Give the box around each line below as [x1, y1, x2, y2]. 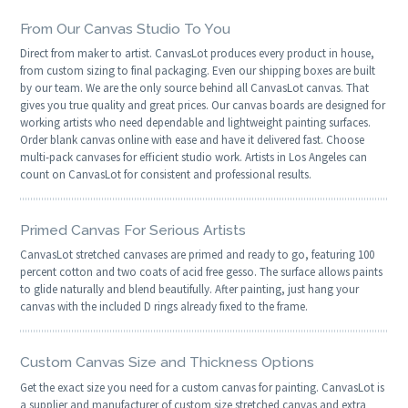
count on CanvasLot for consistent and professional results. [20, 166, 312, 182]
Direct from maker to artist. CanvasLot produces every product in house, [20, 45, 375, 61]
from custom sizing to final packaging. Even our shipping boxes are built [20, 62, 376, 78]
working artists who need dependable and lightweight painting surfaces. [20, 114, 372, 130]
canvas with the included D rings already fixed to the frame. [20, 299, 309, 315]
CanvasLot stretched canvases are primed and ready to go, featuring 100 [20, 247, 375, 263]
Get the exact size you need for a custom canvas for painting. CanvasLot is [20, 379, 385, 395]
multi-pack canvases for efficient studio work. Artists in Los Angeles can [20, 148, 368, 165]
